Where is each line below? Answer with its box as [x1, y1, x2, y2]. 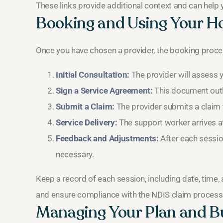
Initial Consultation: [56, 70, 129, 80]
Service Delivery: [56, 117, 117, 128]
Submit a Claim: [56, 102, 114, 112]
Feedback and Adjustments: [56, 133, 159, 144]
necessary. [56, 149, 94, 160]
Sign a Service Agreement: [56, 86, 153, 96]
